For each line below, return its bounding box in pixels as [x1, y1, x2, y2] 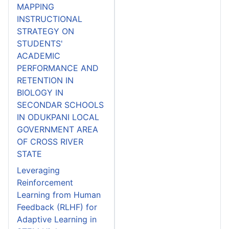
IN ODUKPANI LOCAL [17, 111, 99, 122]
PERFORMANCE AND [17, 62, 99, 73]
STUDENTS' [17, 38, 63, 49]
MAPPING [17, 1, 54, 12]
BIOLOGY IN [17, 87, 63, 98]
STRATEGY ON [17, 26, 74, 36]
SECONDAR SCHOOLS [17, 99, 104, 110]
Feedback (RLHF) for [17, 201, 97, 212]
